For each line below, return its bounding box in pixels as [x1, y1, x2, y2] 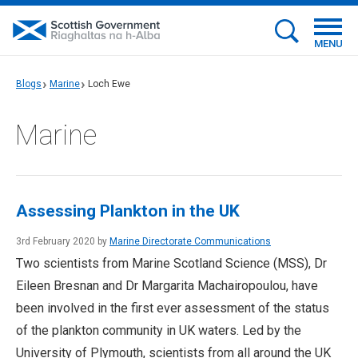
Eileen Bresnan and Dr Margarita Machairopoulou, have [16, 278, 318, 293]
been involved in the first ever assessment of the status [16, 300, 329, 316]
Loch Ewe [88, 78, 130, 89]
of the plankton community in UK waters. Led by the [16, 323, 301, 338]
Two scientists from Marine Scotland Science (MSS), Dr [16, 256, 327, 271]
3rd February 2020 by [16, 236, 109, 247]
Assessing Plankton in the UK [16, 201, 240, 221]
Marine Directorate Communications [109, 236, 271, 247]
